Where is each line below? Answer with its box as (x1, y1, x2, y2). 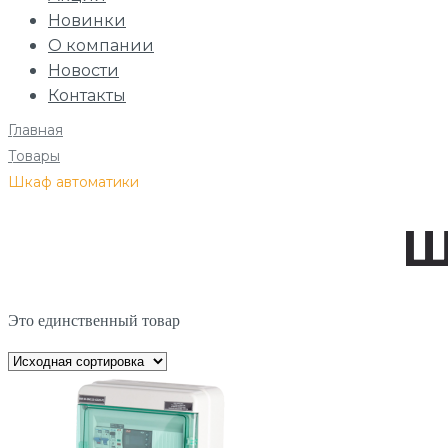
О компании (48, 36, 154, 55)
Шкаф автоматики (8, 173, 139, 191)
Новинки (48, 11, 126, 30)
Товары (8, 147, 60, 165)
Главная (8, 121, 63, 139)
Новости (48, 61, 119, 80)
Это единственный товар (8, 309, 180, 330)
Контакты (48, 86, 126, 105)
